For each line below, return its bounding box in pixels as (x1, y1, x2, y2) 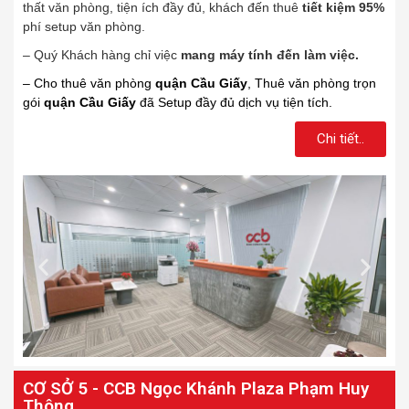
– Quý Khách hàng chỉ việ (23, 47, 171, 63)
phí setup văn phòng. (23, 19, 145, 35)
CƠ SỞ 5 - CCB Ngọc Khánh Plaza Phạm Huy (23, 378, 369, 400)
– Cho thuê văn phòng (23, 76, 155, 91)
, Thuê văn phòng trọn (247, 76, 376, 91)
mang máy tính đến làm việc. (181, 47, 359, 63)
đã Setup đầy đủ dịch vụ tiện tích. (136, 95, 332, 110)
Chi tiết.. (317, 131, 364, 148)
